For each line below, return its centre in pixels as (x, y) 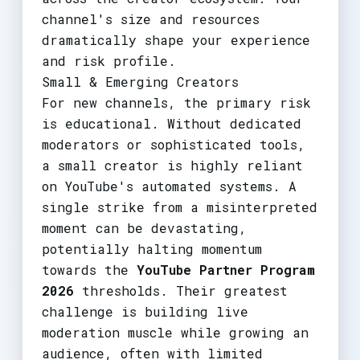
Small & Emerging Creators (140, 81)
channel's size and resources (150, 18)
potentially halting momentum (151, 248)
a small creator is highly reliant (172, 165)
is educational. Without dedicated (171, 123)
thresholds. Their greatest (180, 290)
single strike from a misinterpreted (179, 207)
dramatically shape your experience (176, 39)
